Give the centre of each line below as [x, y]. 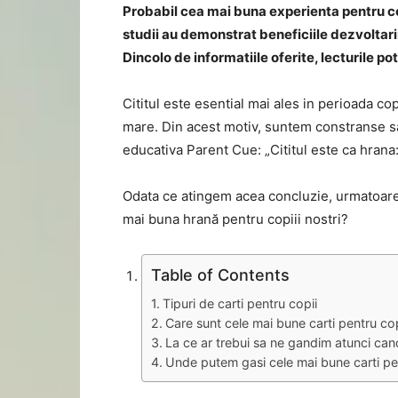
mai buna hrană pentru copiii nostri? [235, 219]
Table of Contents [220, 275]
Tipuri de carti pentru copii [239, 303]
